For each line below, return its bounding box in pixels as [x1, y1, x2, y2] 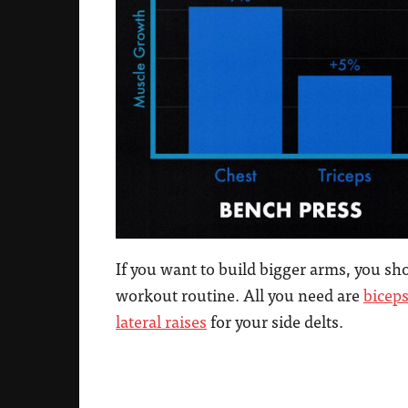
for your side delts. [207, 309, 343, 332]
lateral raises [116, 309, 207, 332]
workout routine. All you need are [116, 282, 363, 306]
